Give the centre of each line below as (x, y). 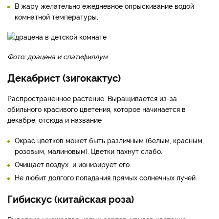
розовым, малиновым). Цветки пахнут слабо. (88, 151)
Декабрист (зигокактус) (64, 77)
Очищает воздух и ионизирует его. (73, 164)
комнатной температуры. (56, 17)
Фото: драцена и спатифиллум (57, 56)
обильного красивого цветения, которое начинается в (97, 109)
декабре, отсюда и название (55, 120)
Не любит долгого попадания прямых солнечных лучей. (106, 177)
